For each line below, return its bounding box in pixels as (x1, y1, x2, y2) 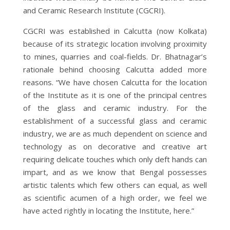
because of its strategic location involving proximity (23, 38, 207, 49)
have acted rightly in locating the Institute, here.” (23, 205, 194, 216)
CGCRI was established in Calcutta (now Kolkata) (23, 25, 207, 36)
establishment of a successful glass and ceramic (23, 115, 207, 126)
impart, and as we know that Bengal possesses (23, 166, 207, 177)
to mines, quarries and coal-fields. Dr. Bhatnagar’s (23, 51, 207, 62)
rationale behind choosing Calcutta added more (23, 64, 207, 74)
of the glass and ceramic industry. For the (23, 102, 207, 113)
